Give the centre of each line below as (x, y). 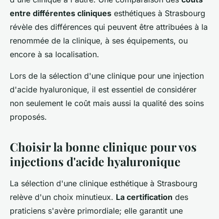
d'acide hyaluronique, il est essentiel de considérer (103, 89)
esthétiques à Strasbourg (158, 13)
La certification (144, 197)
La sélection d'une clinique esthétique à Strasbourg (104, 183)
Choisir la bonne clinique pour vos (103, 146)
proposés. (28, 117)
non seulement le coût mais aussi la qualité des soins (107, 103)
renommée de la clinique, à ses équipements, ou (99, 40)
